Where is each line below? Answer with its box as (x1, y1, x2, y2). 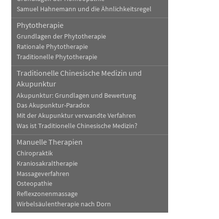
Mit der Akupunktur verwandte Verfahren (16, 111, 136, 120)
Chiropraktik (16, 149, 53, 158)
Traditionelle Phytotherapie (16, 52, 97, 61)
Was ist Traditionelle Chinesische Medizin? (16, 121, 137, 130)
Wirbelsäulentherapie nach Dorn (16, 199, 111, 208)
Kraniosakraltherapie (16, 159, 78, 168)
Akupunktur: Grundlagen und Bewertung (16, 91, 136, 100)
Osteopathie (16, 179, 52, 188)
